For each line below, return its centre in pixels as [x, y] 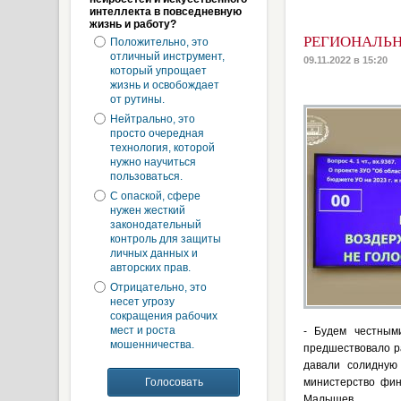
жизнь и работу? [132, 24]
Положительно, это [159, 42]
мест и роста [142, 330]
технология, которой [162, 148]
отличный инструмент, [167, 56]
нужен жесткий [147, 210]
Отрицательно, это [158, 287]
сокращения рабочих [163, 316]
